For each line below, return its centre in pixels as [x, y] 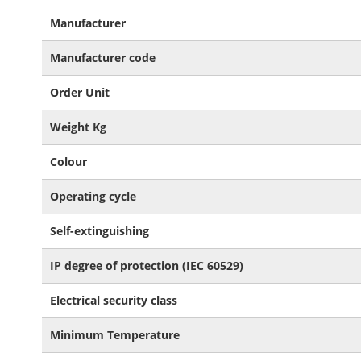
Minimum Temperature [115, 335]
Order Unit [80, 92]
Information [73, 29]
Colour [68, 162]
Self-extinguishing [100, 231]
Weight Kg [78, 127]
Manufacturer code [103, 58]
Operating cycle [93, 196]
